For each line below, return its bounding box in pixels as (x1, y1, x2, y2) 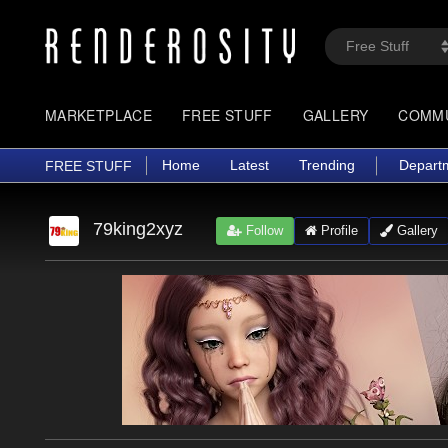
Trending (299, 157, 355, 173)
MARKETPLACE (45, 105, 153, 125)
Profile (316, 222, 358, 238)
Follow (241, 222, 283, 238)
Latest (230, 157, 269, 173)
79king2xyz (92, 218, 183, 239)
